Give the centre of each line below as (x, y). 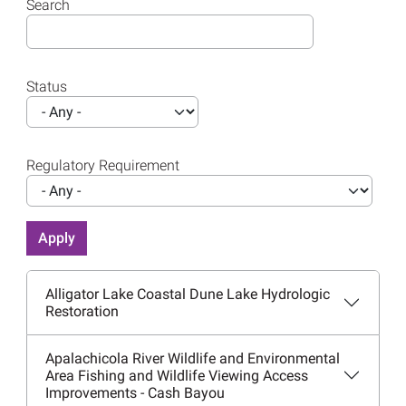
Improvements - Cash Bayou (135, 392)
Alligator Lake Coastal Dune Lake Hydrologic (187, 294)
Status (46, 86)
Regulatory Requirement (102, 165)
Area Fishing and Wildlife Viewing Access (176, 375)
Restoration (82, 311)
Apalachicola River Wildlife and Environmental (192, 358)
